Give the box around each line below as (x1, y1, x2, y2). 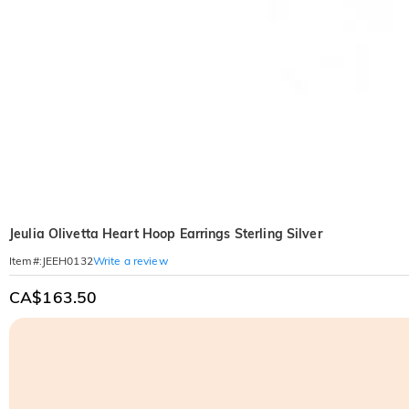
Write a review (92, 253, 168, 267)
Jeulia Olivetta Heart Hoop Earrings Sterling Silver (9, 225, 322, 242)
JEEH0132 (41, 254, 93, 267)
